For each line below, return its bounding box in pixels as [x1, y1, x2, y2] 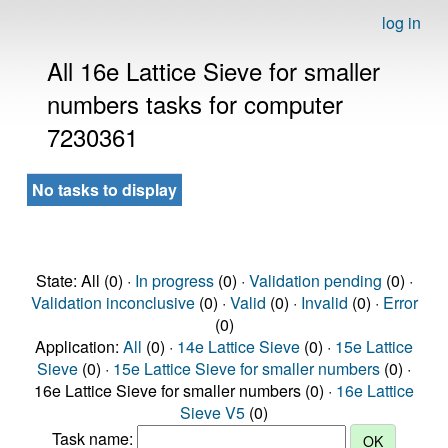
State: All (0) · [35, 269, 135, 292]
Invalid [300, 291, 348, 314]
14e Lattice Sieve [177, 335, 300, 358]
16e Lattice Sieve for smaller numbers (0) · [34, 379, 336, 402]
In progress [134, 269, 214, 292]
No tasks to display [32, 178, 177, 201]
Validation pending [248, 269, 382, 292]
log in [382, 11, 421, 34]
